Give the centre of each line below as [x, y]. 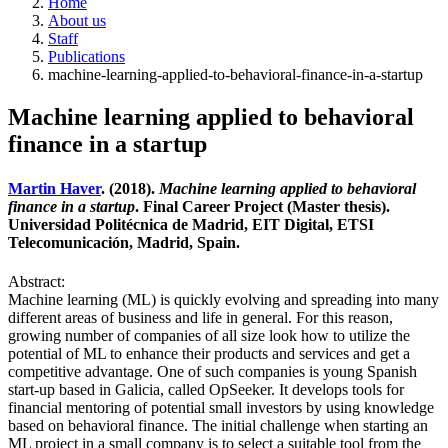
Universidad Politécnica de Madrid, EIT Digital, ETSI [191, 224]
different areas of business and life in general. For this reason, [200, 317]
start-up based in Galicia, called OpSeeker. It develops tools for [206, 389]
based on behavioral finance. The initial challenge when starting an [218, 425]
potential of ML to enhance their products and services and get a [209, 353]
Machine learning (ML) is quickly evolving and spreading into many [223, 299]
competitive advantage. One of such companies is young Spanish [212, 371]
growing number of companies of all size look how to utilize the [209, 335]
